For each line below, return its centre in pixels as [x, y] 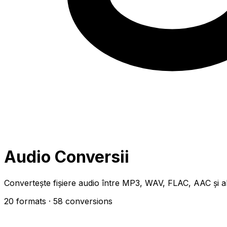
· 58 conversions [81, 201]
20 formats [25, 201]
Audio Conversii [67, 157]
